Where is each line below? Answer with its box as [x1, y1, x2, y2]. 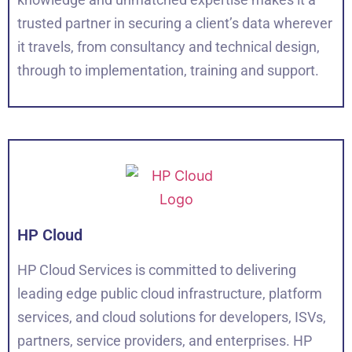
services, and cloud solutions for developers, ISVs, [17, 309, 326, 326]
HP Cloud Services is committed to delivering [17, 262, 296, 279]
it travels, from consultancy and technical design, [17, 38, 320, 56]
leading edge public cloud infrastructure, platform [17, 285, 322, 302]
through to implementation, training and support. [17, 62, 319, 79]
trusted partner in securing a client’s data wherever [17, 15, 332, 32]
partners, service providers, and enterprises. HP [17, 332, 312, 350]
